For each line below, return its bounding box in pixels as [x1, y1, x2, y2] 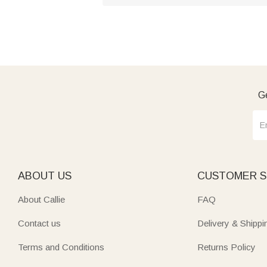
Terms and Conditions [18, 241, 104, 252]
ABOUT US [18, 169, 72, 182]
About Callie [18, 194, 65, 204]
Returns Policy [197, 241, 256, 252]
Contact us [18, 218, 61, 228]
